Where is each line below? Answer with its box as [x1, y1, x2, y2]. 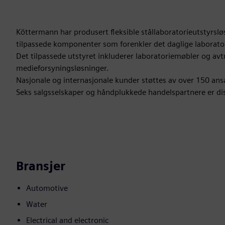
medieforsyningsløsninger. [16, 63, 109, 73]
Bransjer [16, 159, 65, 174]
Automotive [26, 183, 68, 193]
